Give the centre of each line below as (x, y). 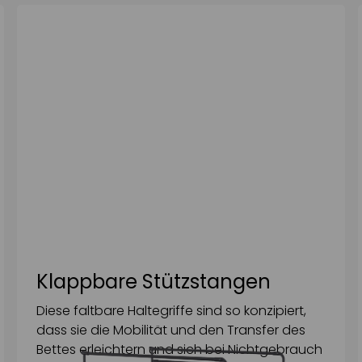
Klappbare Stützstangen (154, 281)
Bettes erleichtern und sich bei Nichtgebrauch (180, 349)
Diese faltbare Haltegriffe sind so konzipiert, (172, 310)
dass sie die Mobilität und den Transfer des (171, 330)
